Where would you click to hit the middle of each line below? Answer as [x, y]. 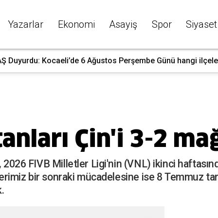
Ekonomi [76, 24]
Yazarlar [26, 24]
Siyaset [201, 24]
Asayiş [123, 24]
